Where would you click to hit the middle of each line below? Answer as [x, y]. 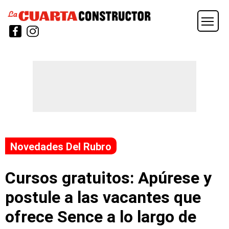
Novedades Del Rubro [61, 147]
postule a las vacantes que [103, 197]
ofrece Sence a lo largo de [101, 216]
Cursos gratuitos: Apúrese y [108, 178]
